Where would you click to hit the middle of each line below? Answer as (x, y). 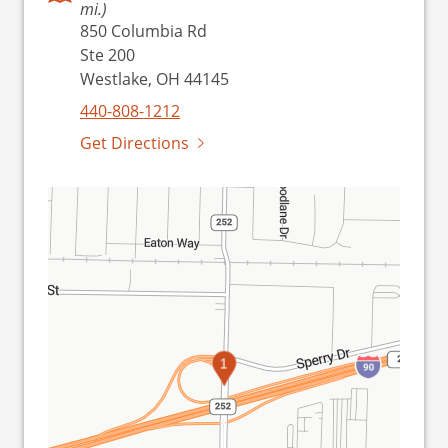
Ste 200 (107, 54)
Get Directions (134, 142)
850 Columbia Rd (143, 30)
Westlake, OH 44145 (154, 78)
